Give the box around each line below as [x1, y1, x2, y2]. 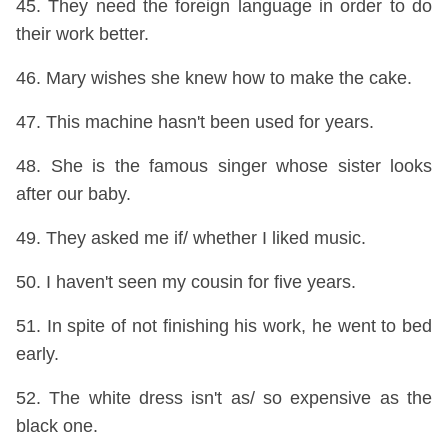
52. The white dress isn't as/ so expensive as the [16, 388, 432, 408]
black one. [16, 416, 98, 436]
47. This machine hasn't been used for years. [16, 112, 374, 132]
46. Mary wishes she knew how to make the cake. [16, 68, 412, 88]
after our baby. [16, 184, 131, 204]
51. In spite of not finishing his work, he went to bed [16, 316, 432, 336]
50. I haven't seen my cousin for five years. [16, 272, 356, 292]
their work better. [16, 24, 149, 44]
